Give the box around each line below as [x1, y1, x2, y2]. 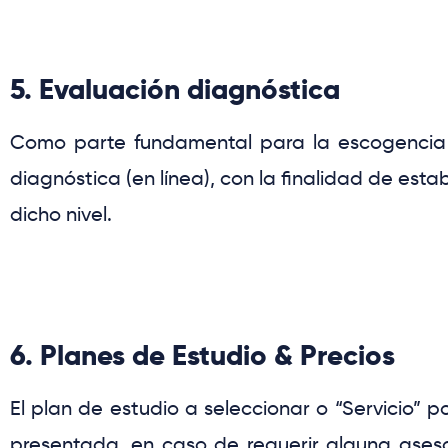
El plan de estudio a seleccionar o [10, 396, 335, 421]
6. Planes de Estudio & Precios [10, 338, 395, 374]
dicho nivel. [10, 202, 112, 227]
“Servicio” [334, 396, 427, 421]
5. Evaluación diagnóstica [10, 72, 340, 108]
